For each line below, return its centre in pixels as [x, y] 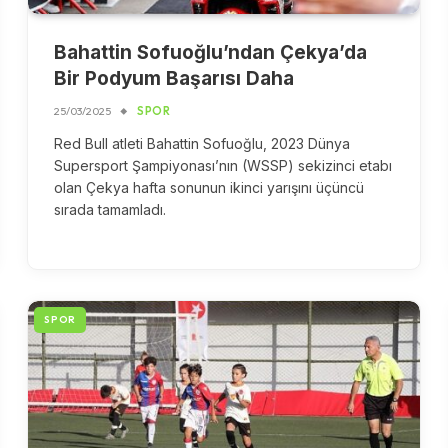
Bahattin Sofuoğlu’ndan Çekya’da [211, 52]
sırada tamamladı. [110, 209]
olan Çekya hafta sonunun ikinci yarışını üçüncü [209, 187]
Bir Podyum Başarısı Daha [174, 78]
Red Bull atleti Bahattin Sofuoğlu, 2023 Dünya [202, 143]
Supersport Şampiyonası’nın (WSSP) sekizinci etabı [223, 165]
